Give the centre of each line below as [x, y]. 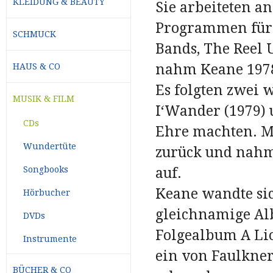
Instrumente [50, 239]
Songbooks [46, 169]
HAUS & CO [37, 66]
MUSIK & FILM [44, 98]
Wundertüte [50, 146]
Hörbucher [47, 192]
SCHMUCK [34, 34]
